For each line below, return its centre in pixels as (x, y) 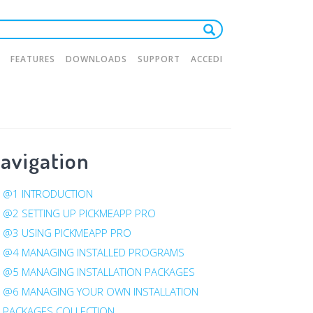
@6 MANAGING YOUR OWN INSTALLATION (100, 291)
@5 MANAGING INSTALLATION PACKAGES (99, 272)
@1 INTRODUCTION (48, 194)
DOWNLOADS (96, 59)
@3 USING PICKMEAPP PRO (67, 233)
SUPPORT (159, 59)
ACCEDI (207, 59)
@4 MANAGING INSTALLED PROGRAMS (93, 252)
